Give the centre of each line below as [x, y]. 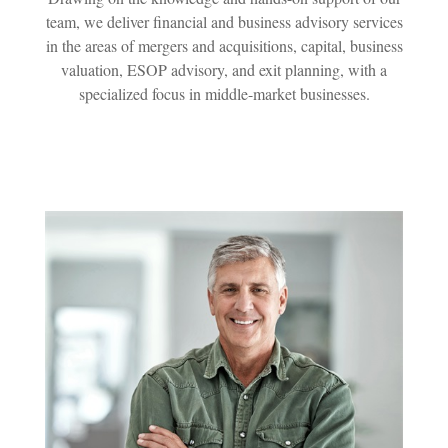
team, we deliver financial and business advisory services [224, 21]
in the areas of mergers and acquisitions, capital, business [224, 45]
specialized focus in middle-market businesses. [224, 93]
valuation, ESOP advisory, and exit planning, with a [224, 69]
